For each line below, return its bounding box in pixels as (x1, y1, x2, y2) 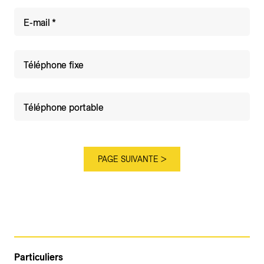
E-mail (24, 17, 50, 28)
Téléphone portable (24, 102, 104, 113)
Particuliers (14, 252, 63, 263)
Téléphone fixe (24, 60, 84, 71)
